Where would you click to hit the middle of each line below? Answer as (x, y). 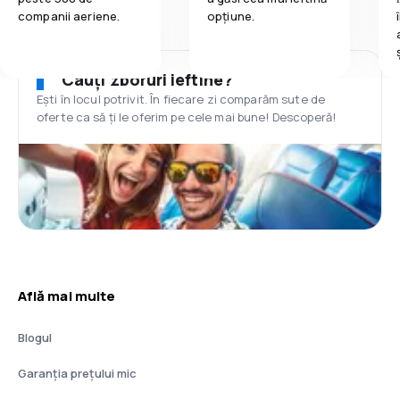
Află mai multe (67, 296)
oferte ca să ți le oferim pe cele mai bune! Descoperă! (187, 117)
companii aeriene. (69, 16)
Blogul (35, 337)
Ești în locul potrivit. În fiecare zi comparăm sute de (181, 99)
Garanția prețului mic (77, 373)
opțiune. (231, 16)
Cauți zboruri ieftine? (147, 79)
